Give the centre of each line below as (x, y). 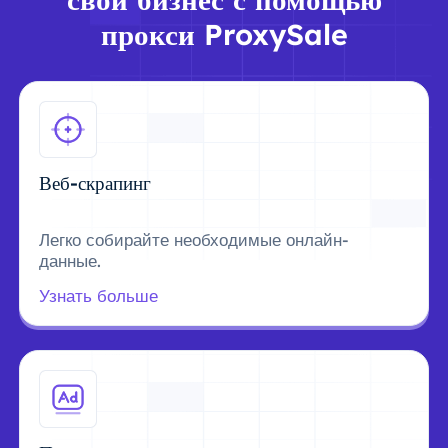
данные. (70, 260)
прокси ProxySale (224, 33)
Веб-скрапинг (95, 183)
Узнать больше (99, 296)
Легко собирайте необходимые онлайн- (194, 239)
